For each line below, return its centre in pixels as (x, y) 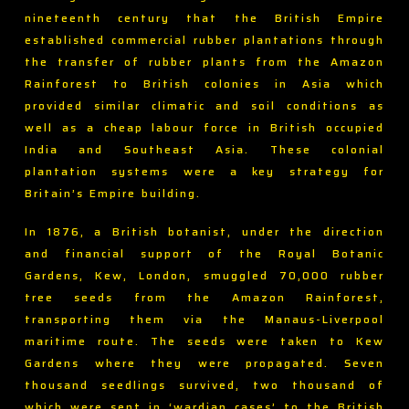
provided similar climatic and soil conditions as (204, 106)
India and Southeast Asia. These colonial (204, 150)
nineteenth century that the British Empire (204, 18)
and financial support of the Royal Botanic (204, 254)
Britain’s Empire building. (112, 194)
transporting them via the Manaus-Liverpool (204, 320)
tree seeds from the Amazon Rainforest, (204, 298)
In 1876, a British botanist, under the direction (204, 232)
